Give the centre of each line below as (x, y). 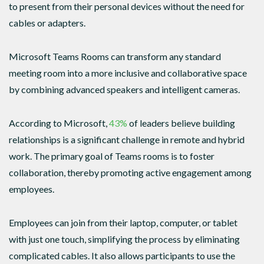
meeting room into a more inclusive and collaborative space (128, 72)
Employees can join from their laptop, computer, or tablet (123, 223)
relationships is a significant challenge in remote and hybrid (127, 139)
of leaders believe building (181, 123)
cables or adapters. (47, 22)
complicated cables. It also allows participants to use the (122, 256)
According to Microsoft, (59, 123)
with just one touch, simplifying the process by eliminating (124, 239)
